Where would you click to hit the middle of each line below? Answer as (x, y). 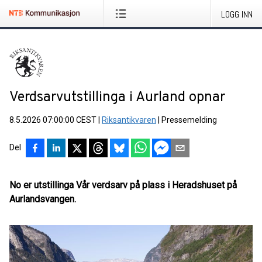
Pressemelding (189, 120)
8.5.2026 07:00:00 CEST (53, 120)
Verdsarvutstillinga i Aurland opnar (117, 98)
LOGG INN (237, 14)
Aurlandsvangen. (43, 199)
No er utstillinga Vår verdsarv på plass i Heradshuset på (123, 185)
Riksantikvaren (129, 120)
